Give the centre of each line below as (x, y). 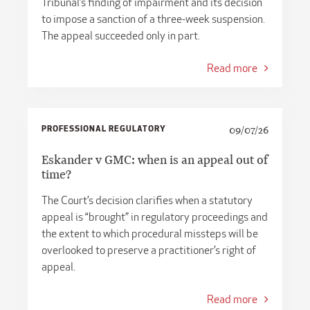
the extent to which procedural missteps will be (150, 233)
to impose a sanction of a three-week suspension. (153, 18)
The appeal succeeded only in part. (121, 35)
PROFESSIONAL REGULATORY (104, 128)
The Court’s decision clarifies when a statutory (147, 200)
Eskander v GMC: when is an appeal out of (155, 159)
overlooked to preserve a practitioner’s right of (149, 249)
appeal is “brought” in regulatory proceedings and (155, 216)
